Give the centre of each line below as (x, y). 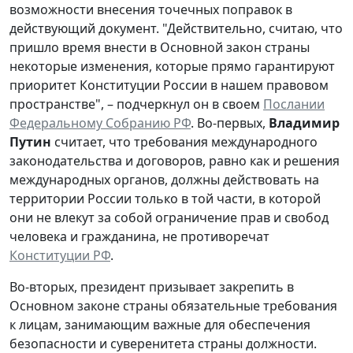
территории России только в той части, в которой (165, 198)
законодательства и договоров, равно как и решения (175, 160)
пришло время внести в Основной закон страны (160, 47)
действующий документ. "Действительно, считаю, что (176, 28)
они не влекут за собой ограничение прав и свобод (169, 217)
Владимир (304, 123)
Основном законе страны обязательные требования (173, 305)
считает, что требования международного (184, 141)
